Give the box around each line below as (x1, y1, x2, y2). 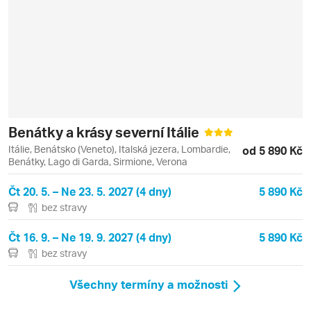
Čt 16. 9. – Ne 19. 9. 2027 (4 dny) (8, 229, 171, 244)
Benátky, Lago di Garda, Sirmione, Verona (8, 155, 187, 167)
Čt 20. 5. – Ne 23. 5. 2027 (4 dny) (8, 183, 171, 199)
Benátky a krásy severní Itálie (8, 122, 202, 141)
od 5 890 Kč (242, 142, 303, 158)
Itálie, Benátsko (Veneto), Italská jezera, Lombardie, (8, 142, 230, 155)
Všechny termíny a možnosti (69, 276, 228, 292)
